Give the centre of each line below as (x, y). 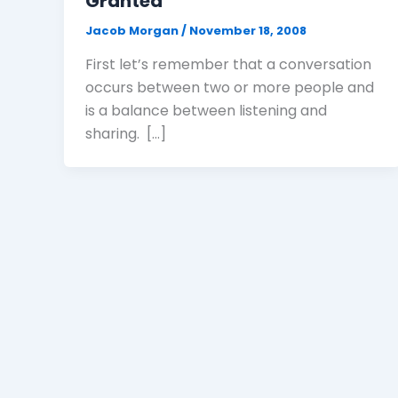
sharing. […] (126, 133)
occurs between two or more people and (230, 87)
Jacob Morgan (133, 31)
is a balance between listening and (206, 110)
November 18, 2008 (248, 31)
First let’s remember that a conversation (228, 64)
